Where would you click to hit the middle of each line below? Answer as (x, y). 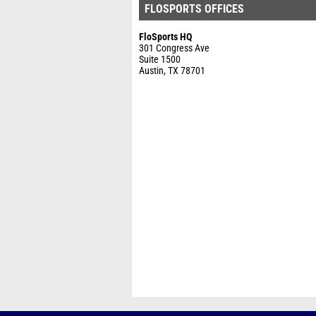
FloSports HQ (165, 37)
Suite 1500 (160, 60)
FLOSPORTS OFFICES (194, 9)
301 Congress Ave (174, 48)
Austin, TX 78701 (172, 71)
